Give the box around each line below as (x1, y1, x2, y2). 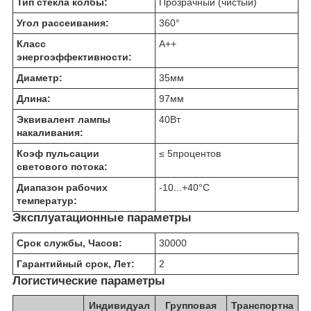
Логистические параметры (12, 274, 165, 287)
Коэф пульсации (17, 147, 99, 159)
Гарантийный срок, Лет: (17, 258, 135, 269)
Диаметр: (17, 72, 62, 83)
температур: (17, 194, 77, 206)
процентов (173, 147, 221, 159)
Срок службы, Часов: (17, 237, 122, 249)
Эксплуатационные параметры (12, 210, 192, 224)
